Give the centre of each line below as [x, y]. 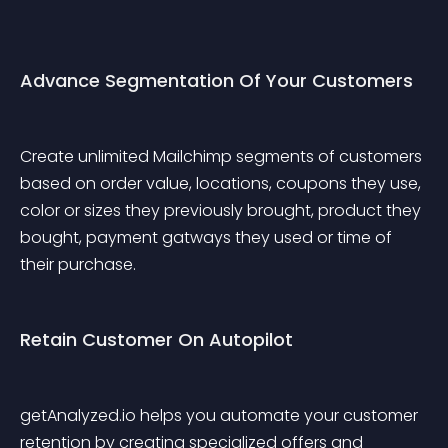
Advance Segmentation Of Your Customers [216, 80]
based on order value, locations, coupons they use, [222, 183]
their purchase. [78, 264]
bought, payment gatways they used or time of [208, 237]
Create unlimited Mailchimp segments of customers [223, 156]
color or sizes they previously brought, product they [222, 210]
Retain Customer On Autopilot [156, 339]
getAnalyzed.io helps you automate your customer [221, 415]
